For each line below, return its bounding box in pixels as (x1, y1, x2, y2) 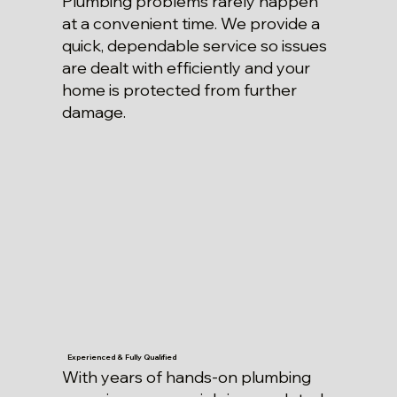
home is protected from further (61, 79, 297, 100)
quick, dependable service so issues (61, 35, 327, 56)
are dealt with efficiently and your (61, 57, 310, 78)
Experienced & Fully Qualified (67, 352, 177, 362)
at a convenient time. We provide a (61, 12, 320, 34)
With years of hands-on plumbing (61, 367, 311, 388)
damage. (61, 101, 126, 122)
